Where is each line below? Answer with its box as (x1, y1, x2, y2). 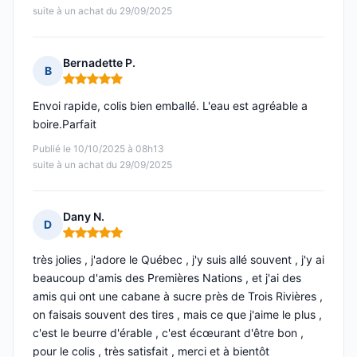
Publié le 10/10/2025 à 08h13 (33, 143, 164, 155)
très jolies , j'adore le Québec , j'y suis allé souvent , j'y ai (33, 253, 324, 267)
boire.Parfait (33, 117, 96, 131)
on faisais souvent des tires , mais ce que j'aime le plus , (33, 308, 322, 322)
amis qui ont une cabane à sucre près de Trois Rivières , (33, 289, 323, 304)
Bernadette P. (63, 56, 135, 70)
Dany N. (63, 210, 104, 224)
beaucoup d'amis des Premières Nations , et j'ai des (33, 271, 301, 285)
